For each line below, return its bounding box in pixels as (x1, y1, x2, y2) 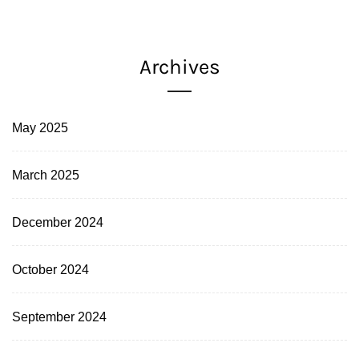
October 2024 (12, 262, 89, 277)
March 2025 (12, 167, 79, 183)
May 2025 (12, 120, 68, 135)
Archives (139, 54, 220, 80)
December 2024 (12, 215, 103, 230)
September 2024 (12, 309, 107, 325)
